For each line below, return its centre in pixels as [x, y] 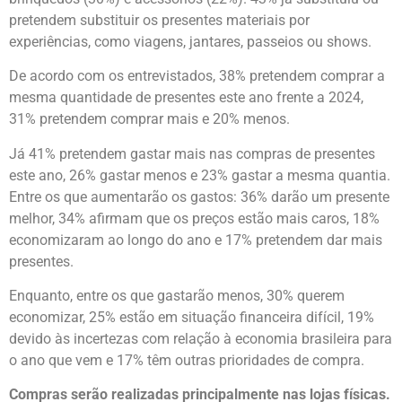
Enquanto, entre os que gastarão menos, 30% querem [177, 296]
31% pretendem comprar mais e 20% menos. [149, 119]
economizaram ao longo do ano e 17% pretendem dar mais [196, 240]
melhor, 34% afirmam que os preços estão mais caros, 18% [194, 218]
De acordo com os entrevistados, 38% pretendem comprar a [197, 76]
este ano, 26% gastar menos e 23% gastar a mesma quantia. [200, 175]
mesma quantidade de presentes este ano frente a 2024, [186, 98]
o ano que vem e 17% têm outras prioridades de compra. [187, 361]
